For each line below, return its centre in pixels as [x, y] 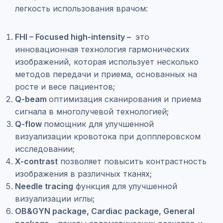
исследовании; [45, 149]
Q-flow [29, 124]
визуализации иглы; [55, 199]
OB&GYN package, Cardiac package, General [105, 211]
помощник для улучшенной [99, 124]
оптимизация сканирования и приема [125, 99]
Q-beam [32, 99]
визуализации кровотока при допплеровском [108, 136]
